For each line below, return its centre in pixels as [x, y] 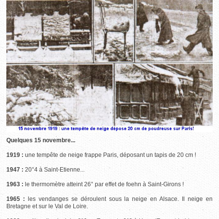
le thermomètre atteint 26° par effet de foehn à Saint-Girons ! [104, 185]
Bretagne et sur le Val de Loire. [47, 207]
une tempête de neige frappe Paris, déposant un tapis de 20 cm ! [110, 155]
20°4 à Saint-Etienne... [54, 170]
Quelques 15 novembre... [41, 141]
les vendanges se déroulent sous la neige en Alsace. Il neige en [119, 199]
